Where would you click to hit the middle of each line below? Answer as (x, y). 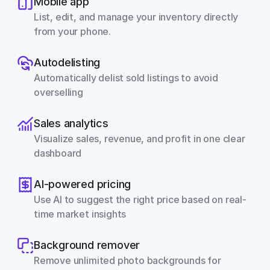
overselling (58, 92)
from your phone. (72, 31)
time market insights (80, 214)
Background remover (87, 245)
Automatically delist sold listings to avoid (126, 78)
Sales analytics (71, 123)
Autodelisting (67, 62)
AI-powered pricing (83, 184)
